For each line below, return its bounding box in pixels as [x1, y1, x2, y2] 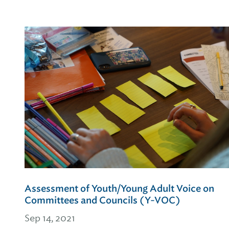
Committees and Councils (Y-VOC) [25, 194, 180, 207]
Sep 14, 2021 [25, 212, 75, 224]
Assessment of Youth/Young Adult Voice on [25, 182, 214, 195]
